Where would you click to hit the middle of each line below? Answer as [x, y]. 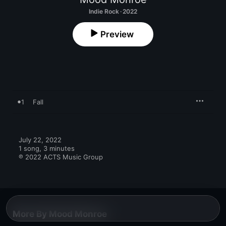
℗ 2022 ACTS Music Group [61, 157]
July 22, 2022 [40, 140]
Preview [117, 34]
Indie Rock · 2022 [113, 11]
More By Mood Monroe [60, 214]
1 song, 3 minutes [47, 148]
